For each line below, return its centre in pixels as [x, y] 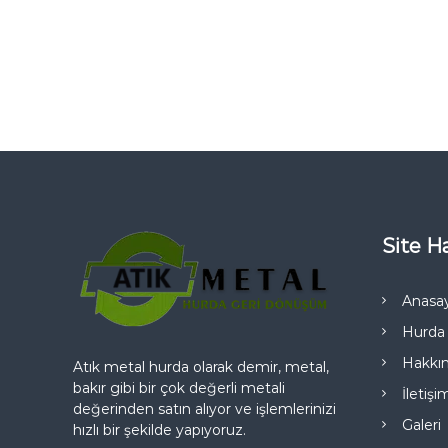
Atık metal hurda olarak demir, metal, [201, 367]
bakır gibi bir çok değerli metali [179, 388]
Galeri [422, 425]
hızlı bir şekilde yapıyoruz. [160, 430]
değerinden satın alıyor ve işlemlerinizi [205, 409]
